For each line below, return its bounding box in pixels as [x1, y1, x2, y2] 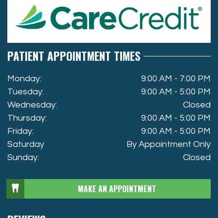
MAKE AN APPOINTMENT [78, 183, 156, 195]
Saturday [7, 140, 44, 149]
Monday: [7, 74, 41, 84]
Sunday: [7, 153, 39, 163]
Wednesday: [7, 100, 57, 110]
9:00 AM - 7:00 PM [141, 74, 211, 84]
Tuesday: [7, 87, 44, 97]
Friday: [7, 127, 34, 136]
